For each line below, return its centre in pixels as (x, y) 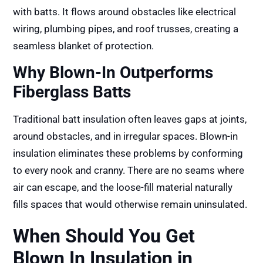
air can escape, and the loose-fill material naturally (123, 188)
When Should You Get (104, 236)
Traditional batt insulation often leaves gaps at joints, (130, 119)
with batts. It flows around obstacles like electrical (125, 11)
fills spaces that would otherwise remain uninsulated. (130, 205)
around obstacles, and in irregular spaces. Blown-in (126, 136)
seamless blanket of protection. (84, 45)
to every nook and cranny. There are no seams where (129, 171)
